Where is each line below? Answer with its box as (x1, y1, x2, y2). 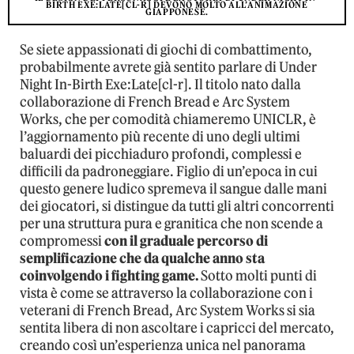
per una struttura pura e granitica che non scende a (20, 215, 323, 233)
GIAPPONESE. (145, 6, 209, 18)
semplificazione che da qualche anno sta (20, 250, 265, 268)
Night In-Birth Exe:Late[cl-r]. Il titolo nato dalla (20, 76, 301, 94)
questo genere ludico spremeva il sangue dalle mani (20, 180, 327, 198)
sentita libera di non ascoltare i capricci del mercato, (20, 319, 334, 337)
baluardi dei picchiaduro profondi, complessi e (20, 145, 302, 164)
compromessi (20, 232, 104, 250)
